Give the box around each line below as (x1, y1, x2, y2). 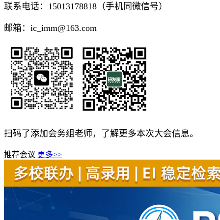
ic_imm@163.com (30, 23, 97, 33)
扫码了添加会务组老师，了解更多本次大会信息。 (4, 128, 198, 138)
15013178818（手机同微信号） (48, 1, 167, 11)
